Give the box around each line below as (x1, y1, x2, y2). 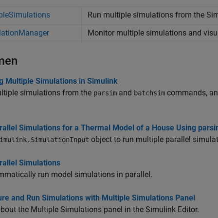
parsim (93, 89, 117, 97)
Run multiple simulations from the (88, 10, 206, 19)
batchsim (134, 89, 165, 97)
